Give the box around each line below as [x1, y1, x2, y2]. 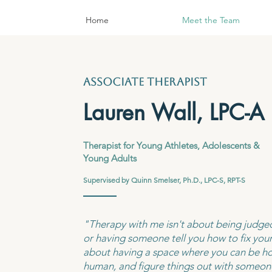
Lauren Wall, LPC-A [83, 98, 264, 127]
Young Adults [83, 152, 137, 164]
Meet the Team [182, 15, 240, 25]
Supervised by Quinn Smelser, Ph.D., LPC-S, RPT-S [83, 175, 245, 185]
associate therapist [83, 75, 207, 88]
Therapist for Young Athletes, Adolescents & [83, 140, 260, 151]
